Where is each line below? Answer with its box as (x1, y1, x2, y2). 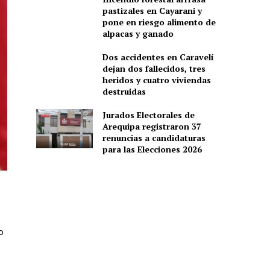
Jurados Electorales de (102, 108, 195, 121)
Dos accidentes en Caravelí (102, 51, 214, 63)
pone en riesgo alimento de (102, 16, 216, 28)
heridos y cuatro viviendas (102, 74, 211, 86)
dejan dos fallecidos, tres (102, 62, 206, 74)
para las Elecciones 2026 (102, 143, 202, 155)
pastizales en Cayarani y (102, 4, 202, 16)
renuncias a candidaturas (102, 131, 206, 143)
